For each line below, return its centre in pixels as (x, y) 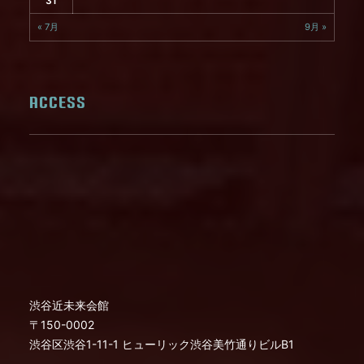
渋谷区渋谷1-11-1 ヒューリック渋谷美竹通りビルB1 (162, 344)
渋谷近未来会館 (69, 305)
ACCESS (58, 102)
